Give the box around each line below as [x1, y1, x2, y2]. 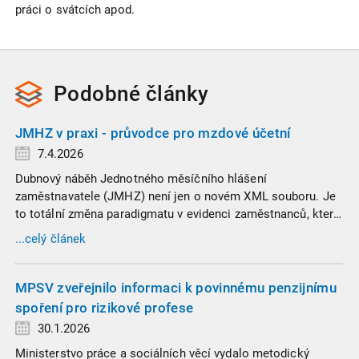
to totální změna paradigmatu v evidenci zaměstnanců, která [14, 207, 341, 221]
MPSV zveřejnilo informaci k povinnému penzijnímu [14, 279, 337, 296]
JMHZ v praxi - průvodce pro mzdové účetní [14, 124, 291, 141]
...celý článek [14, 232, 87, 247]
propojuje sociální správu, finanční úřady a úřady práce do [14, 224, 326, 239]
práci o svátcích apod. [14, 2, 135, 18]
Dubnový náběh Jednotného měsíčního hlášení [14, 171, 267, 186]
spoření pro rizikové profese [14, 299, 194, 316]
